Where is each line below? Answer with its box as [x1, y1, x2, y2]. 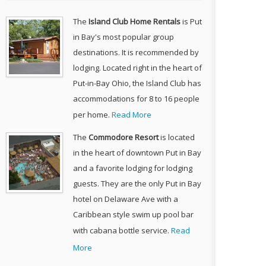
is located [159, 132, 195, 142]
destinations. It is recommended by [73, 47, 199, 58]
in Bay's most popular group [73, 31, 175, 42]
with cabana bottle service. [73, 225, 172, 236]
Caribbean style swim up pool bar [73, 209, 194, 220]
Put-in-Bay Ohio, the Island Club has [73, 78, 202, 88]
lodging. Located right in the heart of [73, 62, 202, 73]
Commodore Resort [88, 132, 159, 142]
